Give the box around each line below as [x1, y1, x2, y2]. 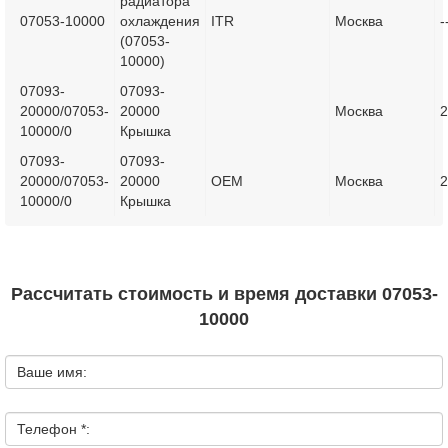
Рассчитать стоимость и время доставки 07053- [10, 284, 438, 304]
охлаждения [120, 13, 200, 29]
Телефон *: [17, 421, 90, 437]
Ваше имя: [17, 364, 87, 380]
